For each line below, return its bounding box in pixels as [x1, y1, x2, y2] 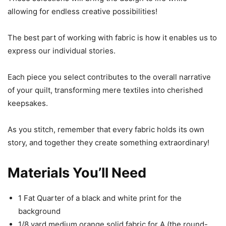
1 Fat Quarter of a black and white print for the [18, 193, 182, 203]
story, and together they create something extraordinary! [8, 138, 209, 147]
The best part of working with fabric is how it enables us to [8, 33, 217, 42]
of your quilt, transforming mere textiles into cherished [8, 85, 203, 95]
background [18, 206, 61, 216]
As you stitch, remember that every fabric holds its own [8, 125, 204, 134]
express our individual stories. [8, 46, 116, 55]
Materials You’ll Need [8, 164, 146, 181]
